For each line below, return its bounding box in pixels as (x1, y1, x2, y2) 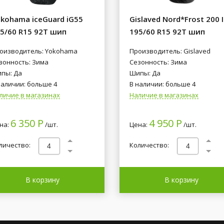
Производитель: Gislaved (129, 46, 210, 55)
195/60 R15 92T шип (129, 26, 205, 36)
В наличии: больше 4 (129, 79, 195, 88)
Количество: (129, 140, 169, 150)
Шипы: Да (129, 68, 160, 77)
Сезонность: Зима (129, 57, 187, 66)
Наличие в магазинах (129, 90, 198, 99)
